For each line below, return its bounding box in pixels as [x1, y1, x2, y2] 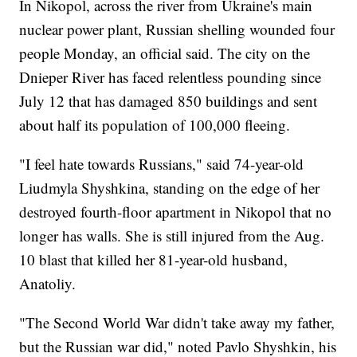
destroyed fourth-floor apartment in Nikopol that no [19, 202, 332, 222]
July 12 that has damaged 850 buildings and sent [19, 91, 318, 112]
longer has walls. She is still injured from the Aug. [19, 226, 325, 246]
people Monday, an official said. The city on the [19, 43, 311, 64]
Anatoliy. [19, 273, 76, 294]
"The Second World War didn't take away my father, [19, 312, 335, 333]
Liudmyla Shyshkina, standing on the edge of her [19, 178, 320, 198]
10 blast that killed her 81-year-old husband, [19, 249, 288, 270]
